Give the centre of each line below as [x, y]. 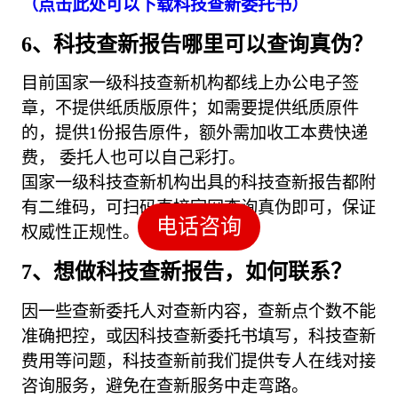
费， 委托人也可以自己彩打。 [134, 158]
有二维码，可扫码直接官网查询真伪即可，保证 [199, 208]
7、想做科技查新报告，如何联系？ [187, 272]
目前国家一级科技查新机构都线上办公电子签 [191, 84]
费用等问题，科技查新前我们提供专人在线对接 [199, 361]
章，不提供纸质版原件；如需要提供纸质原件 [191, 108]
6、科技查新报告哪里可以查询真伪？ [198, 45]
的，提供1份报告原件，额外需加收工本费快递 [195, 133]
